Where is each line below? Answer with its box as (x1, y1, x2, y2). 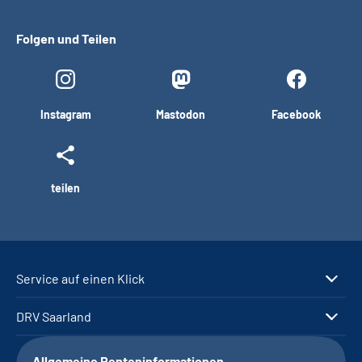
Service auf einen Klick (16, 271, 145, 286)
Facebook (271, 107, 322, 121)
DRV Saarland (16, 309, 91, 324)
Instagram (40, 107, 91, 121)
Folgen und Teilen (16, 31, 116, 46)
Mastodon (156, 107, 206, 121)
